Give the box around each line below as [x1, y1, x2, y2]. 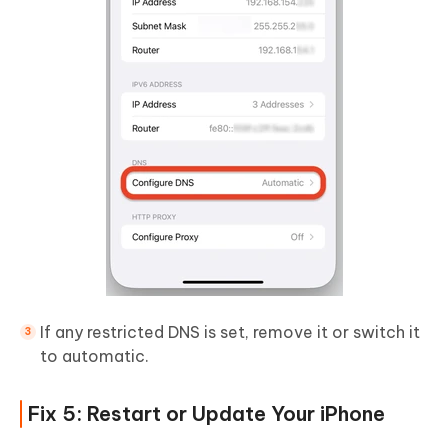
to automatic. [40, 346, 149, 367]
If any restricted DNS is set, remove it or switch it [40, 322, 420, 343]
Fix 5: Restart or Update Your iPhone [28, 401, 385, 427]
